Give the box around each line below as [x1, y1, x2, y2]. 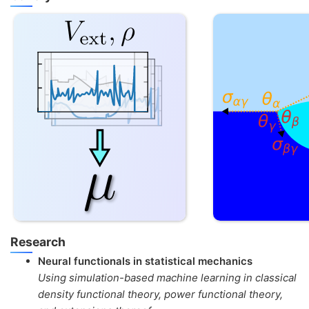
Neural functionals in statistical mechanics [38, 254, 252, 268]
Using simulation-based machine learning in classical [38, 270, 297, 284]
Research [10, 234, 66, 249]
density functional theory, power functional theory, [38, 287, 283, 301]
